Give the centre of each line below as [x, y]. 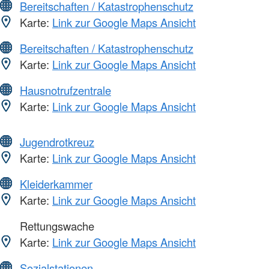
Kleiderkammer [56, 184]
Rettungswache [56, 226]
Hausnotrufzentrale [65, 90]
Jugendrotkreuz [57, 142]
